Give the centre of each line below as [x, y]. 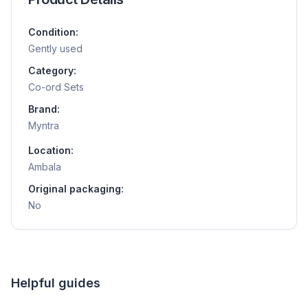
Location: [51, 150]
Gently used [55, 48]
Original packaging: [76, 188]
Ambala [45, 166]
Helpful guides [56, 283]
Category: [52, 70]
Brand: [44, 109]
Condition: [53, 32]
